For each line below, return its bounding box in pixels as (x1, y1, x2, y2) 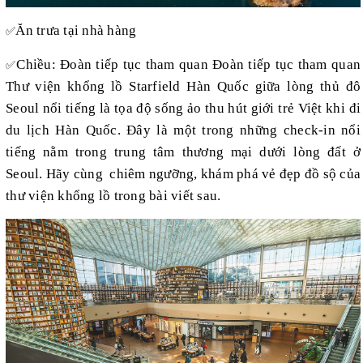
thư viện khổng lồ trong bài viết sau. (6, 188, 221, 204)
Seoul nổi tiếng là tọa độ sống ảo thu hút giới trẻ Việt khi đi (6, 100, 361, 117)
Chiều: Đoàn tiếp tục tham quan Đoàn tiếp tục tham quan (16, 57, 361, 73)
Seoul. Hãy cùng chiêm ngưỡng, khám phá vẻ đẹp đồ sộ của (6, 166, 361, 182)
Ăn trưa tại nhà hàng (15, 23, 137, 39)
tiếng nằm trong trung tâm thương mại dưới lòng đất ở (6, 144, 361, 160)
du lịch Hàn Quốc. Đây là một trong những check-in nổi (6, 122, 361, 139)
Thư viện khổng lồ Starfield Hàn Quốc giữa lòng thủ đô (6, 79, 361, 95)
